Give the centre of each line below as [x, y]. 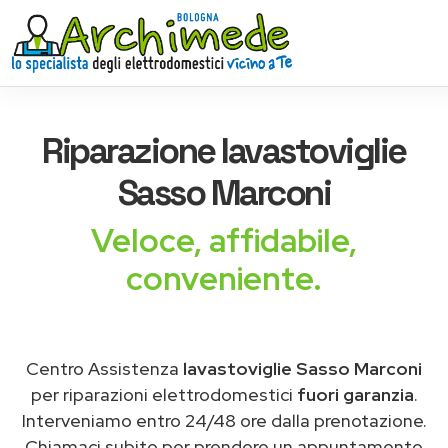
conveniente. [224, 278]
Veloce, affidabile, [224, 240]
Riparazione [132, 150]
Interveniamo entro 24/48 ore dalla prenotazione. [224, 420]
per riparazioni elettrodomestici [163, 394]
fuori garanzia [355, 394]
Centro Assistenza [104, 368]
